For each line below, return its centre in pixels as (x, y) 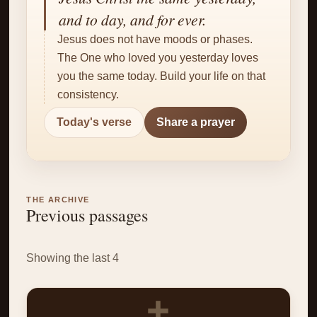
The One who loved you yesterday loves (158, 58)
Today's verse (94, 122)
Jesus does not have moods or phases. (155, 40)
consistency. (88, 95)
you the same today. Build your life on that (162, 76)
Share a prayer (195, 122)
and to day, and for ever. (133, 20)
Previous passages (87, 215)
